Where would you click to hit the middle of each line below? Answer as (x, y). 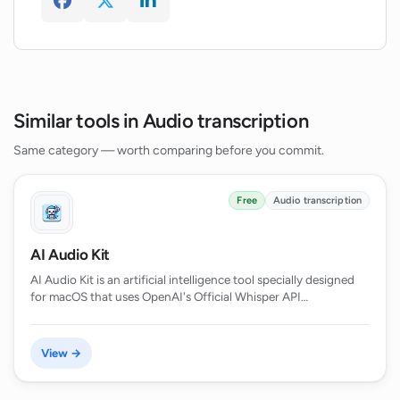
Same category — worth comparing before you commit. (169, 150)
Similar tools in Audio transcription (161, 121)
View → (61, 353)
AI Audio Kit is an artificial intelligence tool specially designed (192, 279)
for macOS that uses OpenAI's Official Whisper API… (169, 296)
